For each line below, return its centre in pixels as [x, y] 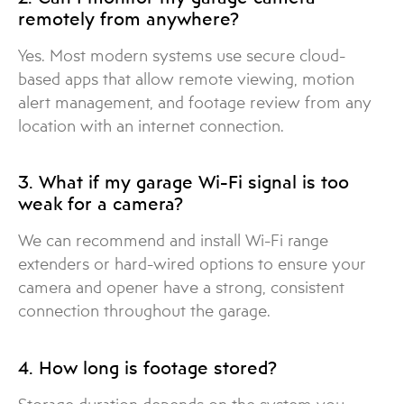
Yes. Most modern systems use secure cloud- [182, 55]
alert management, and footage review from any [195, 102]
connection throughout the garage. [144, 311]
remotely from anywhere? [129, 18]
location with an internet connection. [151, 125]
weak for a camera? [101, 204]
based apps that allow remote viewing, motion [186, 78]
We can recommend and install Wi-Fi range [173, 241]
